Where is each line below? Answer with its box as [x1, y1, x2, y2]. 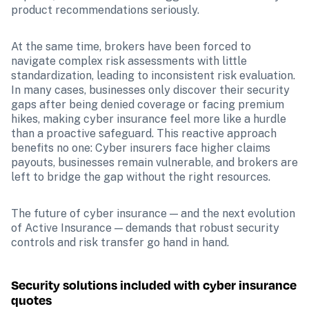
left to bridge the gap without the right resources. [11, 170, 270, 183]
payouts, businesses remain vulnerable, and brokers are [11, 156, 298, 169]
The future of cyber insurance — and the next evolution [11, 207, 295, 220]
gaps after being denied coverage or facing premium [11, 98, 284, 111]
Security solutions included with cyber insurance [11, 276, 297, 294]
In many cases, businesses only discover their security [11, 83, 290, 97]
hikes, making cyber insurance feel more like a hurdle [11, 112, 286, 126]
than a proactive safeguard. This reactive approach [11, 127, 277, 140]
